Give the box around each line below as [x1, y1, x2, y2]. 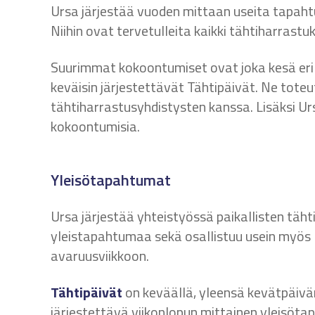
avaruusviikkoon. [51, 245, 149, 266]
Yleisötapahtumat [51, 168, 171, 192]
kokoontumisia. [51, 115, 140, 137]
